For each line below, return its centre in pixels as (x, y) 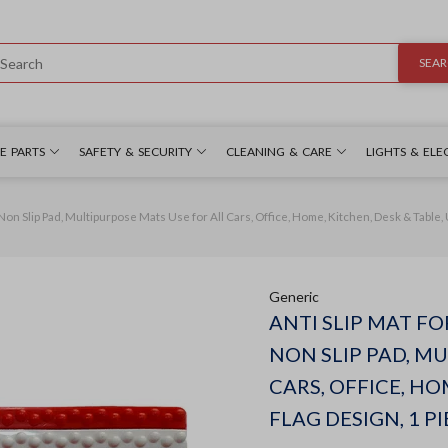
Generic (294, 296)
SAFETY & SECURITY (135, 151)
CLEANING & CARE (279, 151)
